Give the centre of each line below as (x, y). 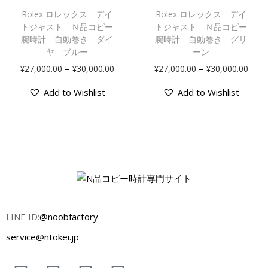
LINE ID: (23, 216)
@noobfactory (69, 216)
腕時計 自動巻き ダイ (67, 39)
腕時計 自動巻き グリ (201, 39)
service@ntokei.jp (42, 237)
